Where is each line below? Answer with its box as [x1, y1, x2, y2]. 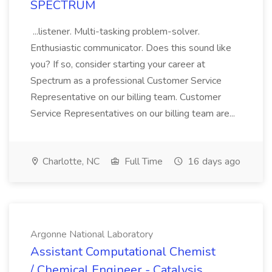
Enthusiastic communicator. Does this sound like [30, 41, 231, 55]
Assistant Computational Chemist [30, 243, 216, 260]
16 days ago [185, 155, 240, 168]
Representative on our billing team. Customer [30, 90, 221, 104]
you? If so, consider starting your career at [30, 58, 205, 71]
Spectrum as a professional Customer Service [30, 74, 222, 87]
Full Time [122, 155, 163, 168]
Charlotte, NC [40, 155, 100, 168]
